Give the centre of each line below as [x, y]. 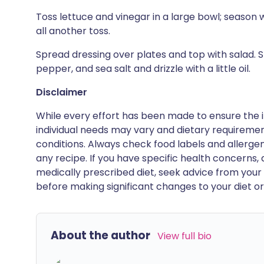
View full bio [184, 236]
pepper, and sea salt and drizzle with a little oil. [143, 69]
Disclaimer [62, 92]
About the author [100, 235]
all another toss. [73, 31]
